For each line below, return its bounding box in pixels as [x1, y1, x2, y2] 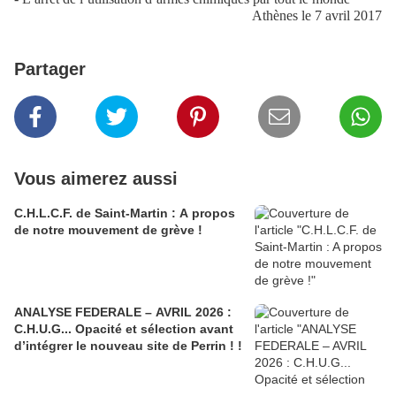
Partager [14, 59, 86, 80]
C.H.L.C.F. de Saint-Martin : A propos [14, 206, 235, 221]
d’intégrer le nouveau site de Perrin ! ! [14, 339, 242, 354]
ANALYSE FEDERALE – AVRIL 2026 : [14, 305, 232, 320]
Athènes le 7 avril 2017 [252, 8, 382, 24]
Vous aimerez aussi [14, 169, 178, 189]
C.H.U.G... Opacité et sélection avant [14, 322, 233, 337]
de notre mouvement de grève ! [14, 223, 202, 238]
